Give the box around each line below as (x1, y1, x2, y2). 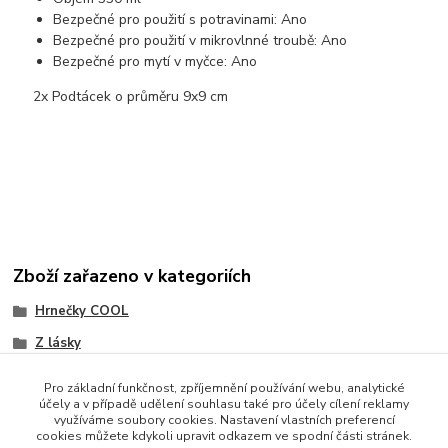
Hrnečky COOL (34, 301, 129, 320)
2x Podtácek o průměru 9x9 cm (13, 87, 229, 107)
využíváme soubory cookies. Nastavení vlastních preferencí (53, 412, 395, 428)
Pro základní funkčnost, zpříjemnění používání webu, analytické (43, 380, 405, 396)
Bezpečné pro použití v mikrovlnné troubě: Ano (53, 31, 348, 51)
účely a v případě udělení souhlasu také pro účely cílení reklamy (39, 396, 409, 412)
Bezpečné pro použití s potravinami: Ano (53, 10, 308, 30)
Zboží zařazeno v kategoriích (13, 263, 252, 288)
